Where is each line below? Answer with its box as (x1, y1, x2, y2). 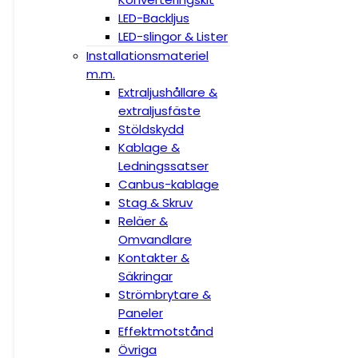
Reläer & (118, 213, 168, 229)
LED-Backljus (118, 10, 189, 26)
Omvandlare (118, 231, 192, 248)
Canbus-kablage (118, 176, 219, 193)
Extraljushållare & (118, 84, 217, 101)
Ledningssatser (118, 157, 209, 174)
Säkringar (118, 268, 173, 284)
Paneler (118, 304, 163, 321)
